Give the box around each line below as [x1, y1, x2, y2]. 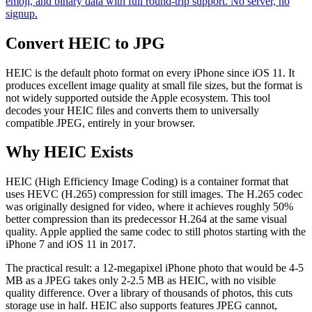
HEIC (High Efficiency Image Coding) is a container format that [6, 175, 288, 188]
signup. [6, 7, 38, 19]
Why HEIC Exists [6, 143, 133, 162]
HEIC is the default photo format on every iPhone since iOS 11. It [6, 66, 295, 79]
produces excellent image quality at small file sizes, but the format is [6, 79, 302, 91]
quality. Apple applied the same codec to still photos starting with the [6, 226, 306, 238]
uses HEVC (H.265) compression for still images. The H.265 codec [6, 188, 303, 201]
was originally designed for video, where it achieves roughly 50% [6, 201, 293, 213]
